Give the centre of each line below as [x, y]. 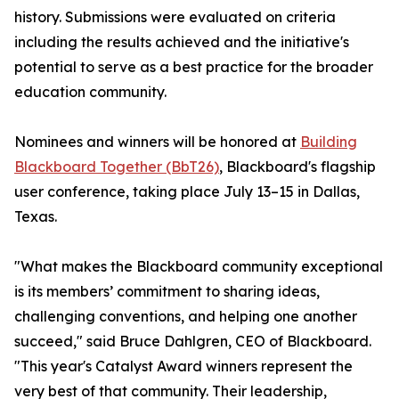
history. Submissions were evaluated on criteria [175, 17]
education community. [90, 92]
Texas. [36, 217]
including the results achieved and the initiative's [182, 42]
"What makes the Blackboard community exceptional [199, 267]
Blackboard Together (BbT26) [117, 167]
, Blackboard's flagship [297, 167]
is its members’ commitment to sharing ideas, [167, 292]
